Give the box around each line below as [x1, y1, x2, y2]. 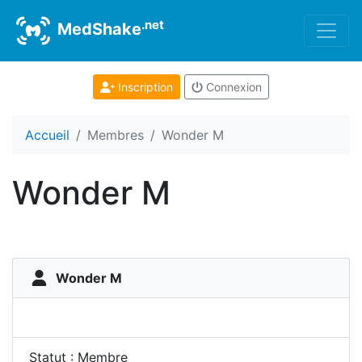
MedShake [53, 19, 141, 40]
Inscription [114, 80, 173, 94]
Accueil [25, 127, 69, 143]
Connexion [202, 80, 262, 94]
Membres [87, 127, 144, 143]
